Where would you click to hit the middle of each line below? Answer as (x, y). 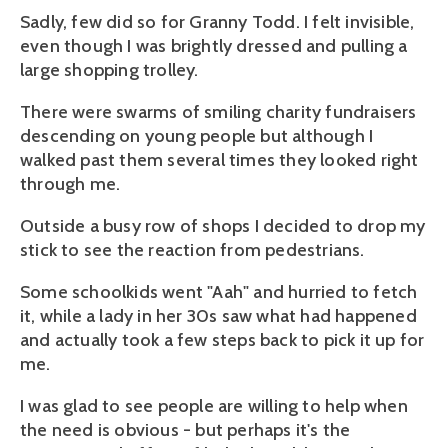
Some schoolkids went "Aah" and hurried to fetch (219, 292)
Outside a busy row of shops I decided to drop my (223, 226)
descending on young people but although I (197, 136)
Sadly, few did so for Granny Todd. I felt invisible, (217, 22)
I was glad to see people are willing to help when (214, 406)
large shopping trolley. (109, 70)
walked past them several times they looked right (219, 160)
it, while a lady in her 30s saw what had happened (218, 316)
